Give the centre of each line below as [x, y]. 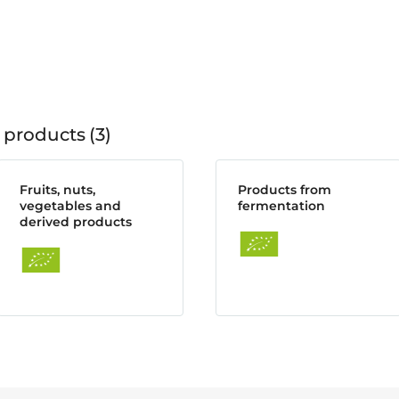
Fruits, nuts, [57, 190]
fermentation [281, 206]
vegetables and [70, 206]
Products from [285, 190]
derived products [76, 222]
